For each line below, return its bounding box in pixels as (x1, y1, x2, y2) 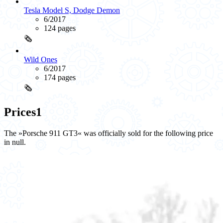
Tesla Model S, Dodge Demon (24, 6, 120, 15)
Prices (4, 106, 36, 119)
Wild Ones (24, 55, 57, 64)
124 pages (44, 24, 76, 33)
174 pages (44, 73, 76, 82)
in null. (4, 138, 26, 147)
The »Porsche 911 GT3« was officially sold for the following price (4, 129, 213, 138)
